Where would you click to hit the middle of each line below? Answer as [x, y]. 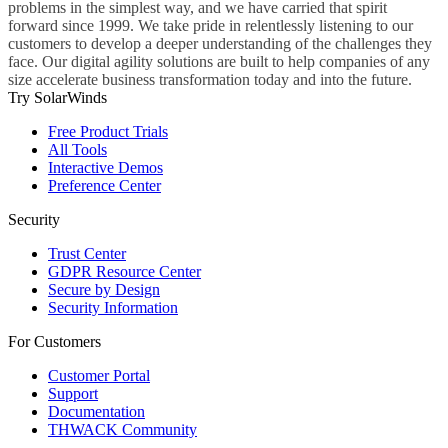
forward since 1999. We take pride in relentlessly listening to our [210, 25]
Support [73, 393]
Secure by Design [104, 289]
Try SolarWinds [57, 97]
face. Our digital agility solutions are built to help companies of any [219, 61]
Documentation [96, 411]
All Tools [77, 149]
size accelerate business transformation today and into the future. [210, 79]
